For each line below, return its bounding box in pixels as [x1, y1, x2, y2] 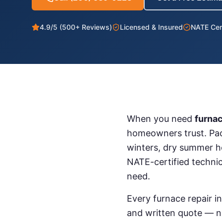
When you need [127, 113, 195, 124]
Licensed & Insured [120, 23, 183, 31]
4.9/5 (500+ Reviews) [40, 23, 112, 31]
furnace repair [153, 193, 212, 204]
